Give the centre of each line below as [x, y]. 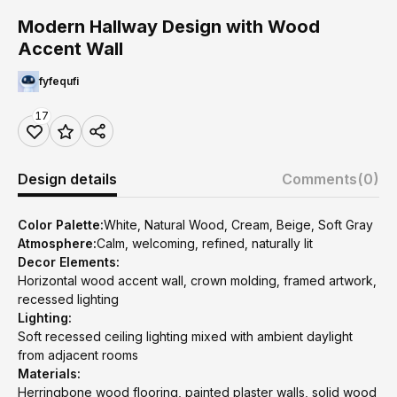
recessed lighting [68, 299]
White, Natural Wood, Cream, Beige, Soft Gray [238, 225]
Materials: [49, 374]
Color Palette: [61, 225]
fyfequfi [59, 81]
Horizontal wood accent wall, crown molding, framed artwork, [197, 280]
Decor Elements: [69, 262]
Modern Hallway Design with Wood [169, 27]
